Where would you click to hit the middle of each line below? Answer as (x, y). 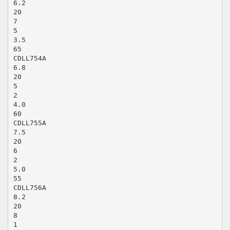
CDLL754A (30, 58)
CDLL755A (30, 123)
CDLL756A (30, 187)
